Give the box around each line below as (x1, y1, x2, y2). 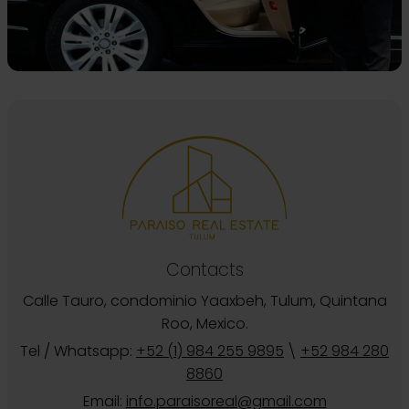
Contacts (165, 257, 244, 282)
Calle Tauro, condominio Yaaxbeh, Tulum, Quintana (22, 289, 387, 311)
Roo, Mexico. (161, 312, 248, 334)
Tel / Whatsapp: (20, 340, 136, 362)
